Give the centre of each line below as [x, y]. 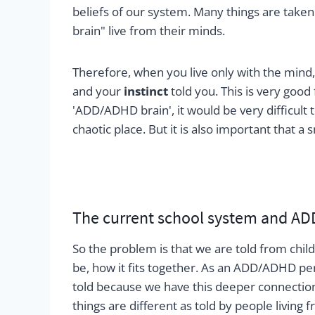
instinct [146, 91]
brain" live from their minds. [148, 31]
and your [98, 91]
